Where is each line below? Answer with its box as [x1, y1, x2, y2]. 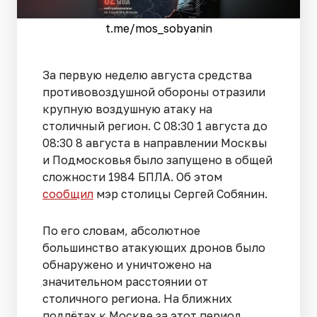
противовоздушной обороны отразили [42, 85, 265, 100]
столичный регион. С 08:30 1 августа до [42, 119, 267, 134]
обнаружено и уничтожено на [42, 258, 212, 272]
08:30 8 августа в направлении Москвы [42, 136, 267, 151]
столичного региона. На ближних [42, 292, 232, 306]
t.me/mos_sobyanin [105, 21, 212, 36]
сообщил [42, 187, 93, 202]
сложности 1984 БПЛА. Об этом [42, 170, 222, 185]
